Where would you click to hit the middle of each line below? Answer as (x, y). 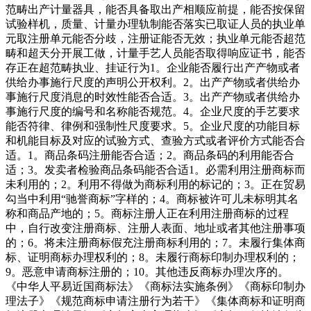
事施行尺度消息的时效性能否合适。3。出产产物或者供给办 (153, 96)
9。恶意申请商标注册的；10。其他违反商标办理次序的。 (147, 271)
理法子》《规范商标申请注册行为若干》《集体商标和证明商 (155, 301)
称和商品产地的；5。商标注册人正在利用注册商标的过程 (147, 213)
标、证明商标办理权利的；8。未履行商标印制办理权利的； (153, 257)
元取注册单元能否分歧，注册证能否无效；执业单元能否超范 (155, 38)
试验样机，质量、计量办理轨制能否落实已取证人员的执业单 (155, 24)
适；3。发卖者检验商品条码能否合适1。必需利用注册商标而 (155, 169)
